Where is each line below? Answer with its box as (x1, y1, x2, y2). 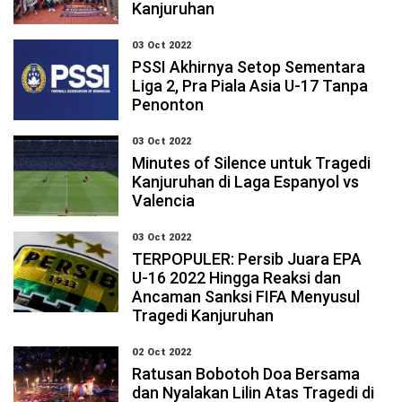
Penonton (132, 95, 205, 114)
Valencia (132, 191, 196, 210)
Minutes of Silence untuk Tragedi (132, 153, 371, 172)
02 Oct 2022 (132, 346, 192, 358)
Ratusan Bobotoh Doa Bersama (132, 364, 361, 383)
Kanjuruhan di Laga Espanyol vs (132, 172, 360, 191)
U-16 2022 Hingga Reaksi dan (132, 268, 342, 287)
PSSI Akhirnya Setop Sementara (132, 57, 366, 76)
